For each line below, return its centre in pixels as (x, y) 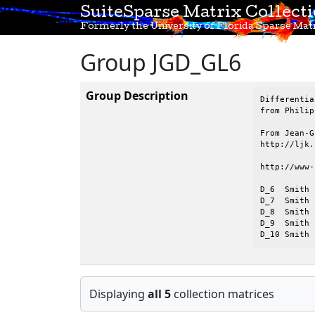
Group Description (137, 96)
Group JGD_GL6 (161, 62)
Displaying (118, 294)
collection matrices (223, 294)
